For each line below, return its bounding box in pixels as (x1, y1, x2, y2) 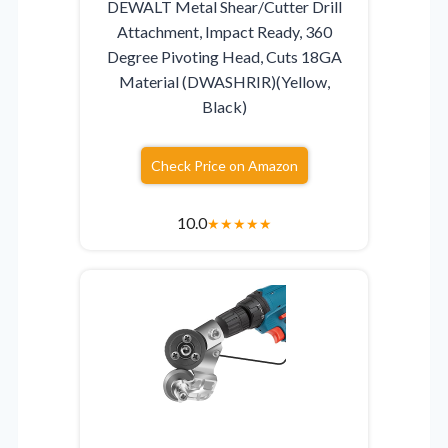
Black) (201, 96, 247, 116)
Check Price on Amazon (150, 156, 298, 174)
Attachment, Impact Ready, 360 (116, 21, 332, 41)
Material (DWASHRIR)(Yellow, (118, 71, 330, 91)
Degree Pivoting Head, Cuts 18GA (106, 46, 342, 66)
